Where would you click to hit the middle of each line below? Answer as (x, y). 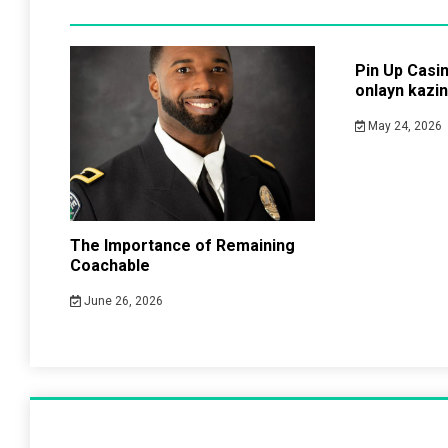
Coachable (110, 265)
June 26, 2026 (121, 301)
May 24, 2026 (404, 126)
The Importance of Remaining (182, 245)
